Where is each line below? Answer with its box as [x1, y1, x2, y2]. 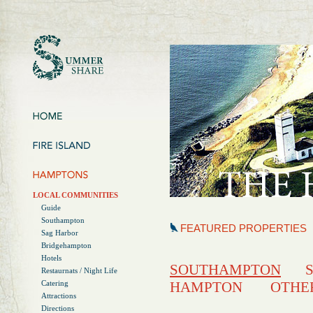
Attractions [41, 291, 76, 300]
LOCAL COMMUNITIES [33, 191, 118, 199]
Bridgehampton [41, 241, 92, 249]
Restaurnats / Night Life [41, 266, 117, 275]
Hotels [41, 254, 61, 262]
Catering [41, 279, 68, 287]
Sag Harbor [41, 228, 78, 237]
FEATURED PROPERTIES [180, 222, 307, 234]
